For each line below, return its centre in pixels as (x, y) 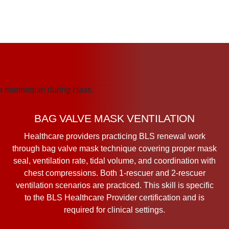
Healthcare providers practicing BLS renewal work (114, 136)
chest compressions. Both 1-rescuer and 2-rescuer (114, 173)
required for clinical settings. (114, 210)
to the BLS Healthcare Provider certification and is (114, 197)
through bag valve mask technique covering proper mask (114, 148)
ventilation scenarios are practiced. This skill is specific (114, 185)
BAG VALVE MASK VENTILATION (114, 119)
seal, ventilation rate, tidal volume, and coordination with (114, 161)
